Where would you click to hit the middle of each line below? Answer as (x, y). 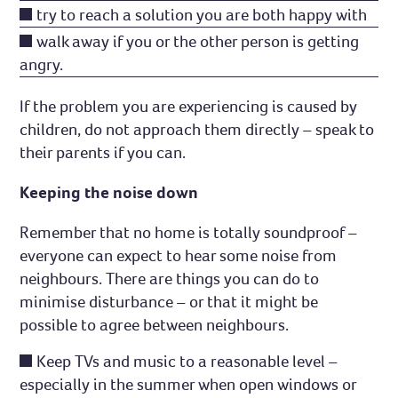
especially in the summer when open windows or (189, 385)
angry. (42, 64)
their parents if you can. (103, 152)
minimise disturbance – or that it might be (169, 302)
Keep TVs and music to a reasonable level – (187, 362)
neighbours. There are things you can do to (170, 279)
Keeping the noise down (109, 192)
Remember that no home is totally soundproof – (189, 233)
